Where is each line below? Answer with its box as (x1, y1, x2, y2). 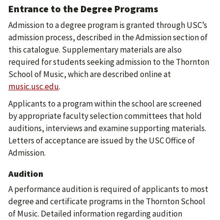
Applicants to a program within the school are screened (8, 98, 202, 109)
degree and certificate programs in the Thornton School (8, 196, 205, 207)
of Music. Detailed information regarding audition (8, 208, 182, 219)
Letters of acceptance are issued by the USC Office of (8, 135, 195, 146)
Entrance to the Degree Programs (8, 2, 158, 15)
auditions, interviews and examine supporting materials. (8, 123, 206, 134)
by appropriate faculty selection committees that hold (8, 110, 202, 121)
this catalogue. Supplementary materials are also (8, 44, 182, 55)
